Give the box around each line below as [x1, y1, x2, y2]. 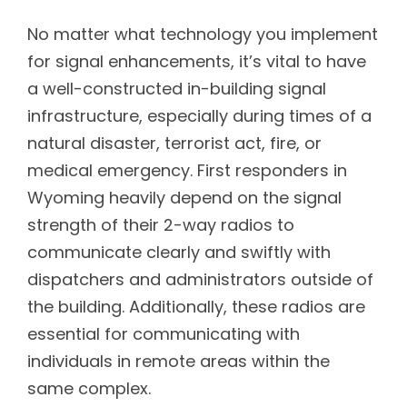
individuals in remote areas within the [27, 350, 330, 373]
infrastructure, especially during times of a [27, 104, 372, 128]
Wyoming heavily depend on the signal [27, 186, 342, 210]
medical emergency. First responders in [27, 159, 347, 183]
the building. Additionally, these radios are [27, 295, 365, 319]
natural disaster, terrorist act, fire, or [27, 132, 322, 155]
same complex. [27, 377, 151, 401]
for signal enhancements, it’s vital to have [27, 50, 366, 74]
